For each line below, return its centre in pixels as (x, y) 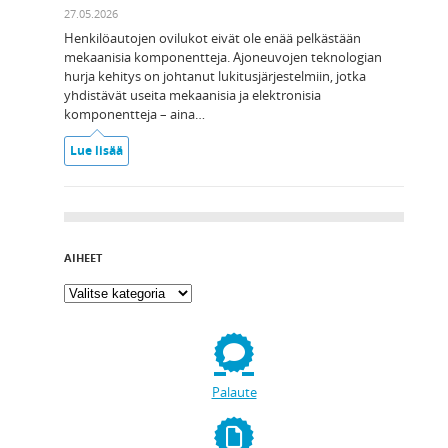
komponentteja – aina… (134, 114)
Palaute (234, 392)
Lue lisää (96, 151)
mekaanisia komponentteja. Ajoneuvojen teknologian (223, 57)
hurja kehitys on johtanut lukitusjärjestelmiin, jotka (215, 76)
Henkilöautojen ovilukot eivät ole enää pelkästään (212, 38)
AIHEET (83, 258)
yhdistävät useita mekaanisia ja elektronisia (192, 95)
